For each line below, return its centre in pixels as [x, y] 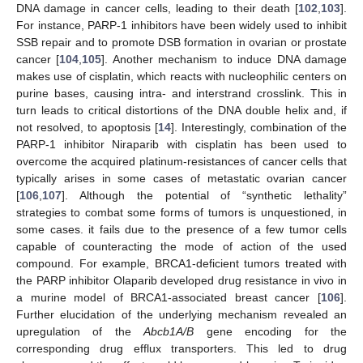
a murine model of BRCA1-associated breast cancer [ [169, 297]
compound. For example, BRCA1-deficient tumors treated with [181, 263]
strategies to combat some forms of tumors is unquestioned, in [181, 212]
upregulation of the [80, 331]
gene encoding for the [271, 331]
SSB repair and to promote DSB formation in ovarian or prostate [181, 42]
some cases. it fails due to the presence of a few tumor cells [181, 229]
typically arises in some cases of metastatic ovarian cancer [181, 178]
